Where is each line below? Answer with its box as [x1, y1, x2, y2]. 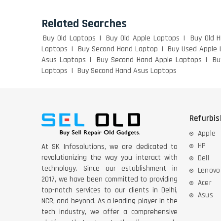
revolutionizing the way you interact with [41, 153, 178, 163]
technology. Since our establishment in [41, 164, 178, 174]
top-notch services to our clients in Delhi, [41, 185, 178, 195]
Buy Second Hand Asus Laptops [77, 66, 177, 76]
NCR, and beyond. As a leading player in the [41, 196, 178, 206]
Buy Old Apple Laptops [106, 33, 180, 44]
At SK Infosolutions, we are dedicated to [41, 142, 178, 152]
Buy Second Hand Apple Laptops [96, 55, 202, 66]
